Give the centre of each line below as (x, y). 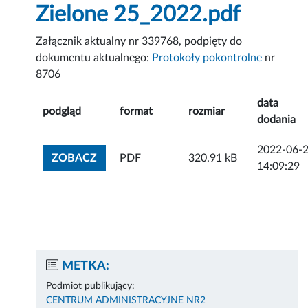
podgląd (62, 112)
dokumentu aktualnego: (94, 58)
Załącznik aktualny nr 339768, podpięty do (139, 42)
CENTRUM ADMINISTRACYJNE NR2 (126, 301)
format (136, 112)
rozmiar (207, 112)
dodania (277, 120)
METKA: (86, 266)
